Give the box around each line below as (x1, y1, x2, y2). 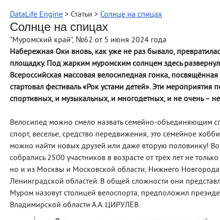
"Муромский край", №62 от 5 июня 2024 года (10, 35, 166, 45)
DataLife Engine (10, 10, 63, 20)
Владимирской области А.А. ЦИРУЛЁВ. (10, 200, 140, 210)
